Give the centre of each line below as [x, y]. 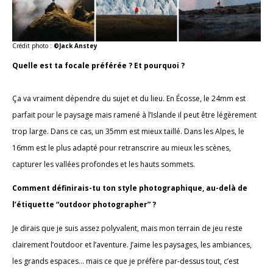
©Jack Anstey [76, 45]
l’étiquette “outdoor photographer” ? [84, 204]
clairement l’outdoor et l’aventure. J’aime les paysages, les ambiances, [132, 244]
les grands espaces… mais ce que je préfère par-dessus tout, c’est [126, 261]
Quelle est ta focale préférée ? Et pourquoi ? [98, 65]
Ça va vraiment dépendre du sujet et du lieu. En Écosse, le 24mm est [129, 98]
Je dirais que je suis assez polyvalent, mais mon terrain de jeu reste [127, 228]
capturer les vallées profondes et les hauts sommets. [104, 164]
